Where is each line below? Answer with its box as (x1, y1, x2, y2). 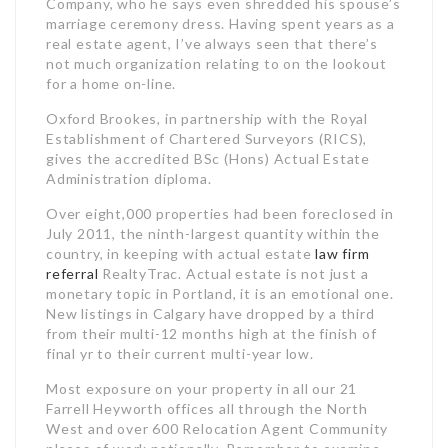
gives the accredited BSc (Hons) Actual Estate (46, 150, 370, 167)
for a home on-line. (46, 75, 177, 92)
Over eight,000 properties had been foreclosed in (46, 205, 394, 222)
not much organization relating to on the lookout (46, 55, 387, 72)
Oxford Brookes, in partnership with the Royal (46, 110, 368, 127)
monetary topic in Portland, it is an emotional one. (46, 285, 394, 302)
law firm (315, 245, 370, 262)
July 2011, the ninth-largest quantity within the (46, 225, 380, 242)
